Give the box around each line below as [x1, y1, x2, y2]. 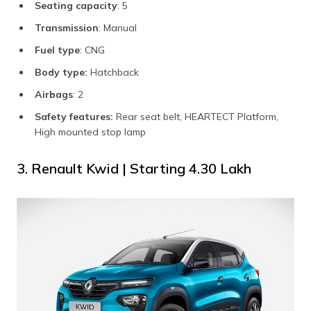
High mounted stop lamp [35, 126, 146, 139]
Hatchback [87, 66, 139, 79]
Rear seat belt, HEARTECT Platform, [113, 110, 278, 124]
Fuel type [35, 44, 80, 57]
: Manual [99, 22, 137, 35]
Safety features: [35, 110, 113, 124]
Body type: [35, 66, 87, 79]
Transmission [35, 22, 99, 35]
